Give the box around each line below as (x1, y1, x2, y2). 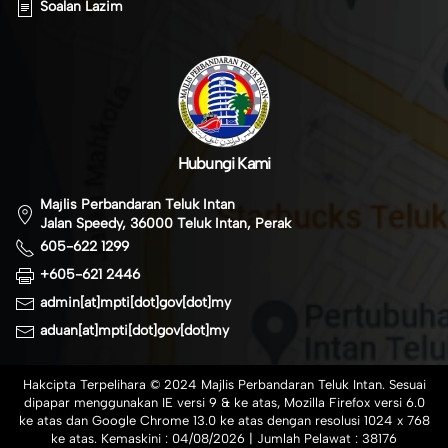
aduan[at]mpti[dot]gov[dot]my (40, 322, 229, 340)
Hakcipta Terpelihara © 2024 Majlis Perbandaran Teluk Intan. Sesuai (22, 376, 426, 392)
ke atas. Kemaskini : (51, 430, 172, 446)
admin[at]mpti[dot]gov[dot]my (40, 294, 231, 312)
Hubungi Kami (177, 153, 271, 173)
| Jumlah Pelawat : (245, 430, 362, 446)
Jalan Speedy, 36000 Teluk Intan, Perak (40, 214, 291, 232)
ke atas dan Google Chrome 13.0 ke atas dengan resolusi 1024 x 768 (18, 412, 430, 428)
